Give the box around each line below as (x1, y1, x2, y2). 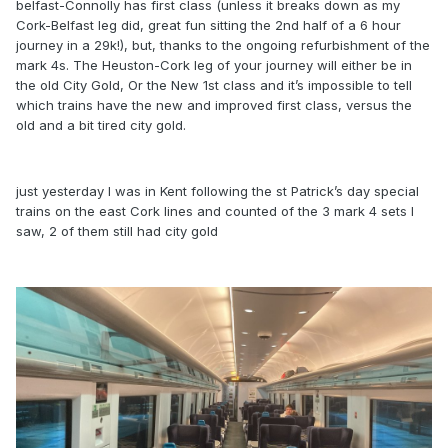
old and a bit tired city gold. (16, 117, 186, 134)
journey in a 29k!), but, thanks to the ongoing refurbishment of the (16, 37, 430, 54)
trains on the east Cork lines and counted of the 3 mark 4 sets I (16, 203, 414, 220)
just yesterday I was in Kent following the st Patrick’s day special (16, 183, 419, 200)
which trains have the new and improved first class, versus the (16, 97, 412, 114)
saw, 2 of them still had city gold (16, 223, 222, 240)
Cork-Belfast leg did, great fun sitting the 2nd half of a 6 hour (16, 17, 401, 34)
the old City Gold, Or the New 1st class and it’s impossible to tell (16, 77, 412, 94)
